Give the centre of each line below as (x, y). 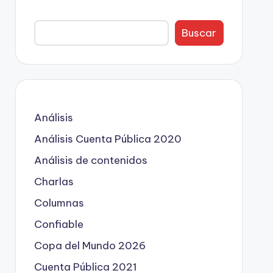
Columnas (59, 203)
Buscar (199, 33)
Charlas (54, 182)
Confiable (58, 224)
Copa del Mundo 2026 (90, 246)
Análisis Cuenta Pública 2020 (108, 139)
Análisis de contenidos (90, 160)
